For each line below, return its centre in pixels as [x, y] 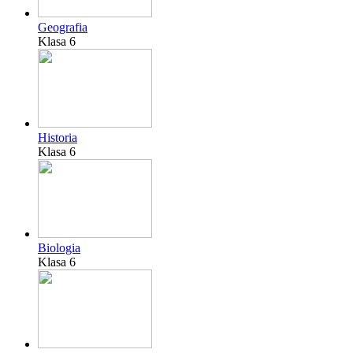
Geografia [63, 28]
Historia [58, 138]
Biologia [59, 248]
